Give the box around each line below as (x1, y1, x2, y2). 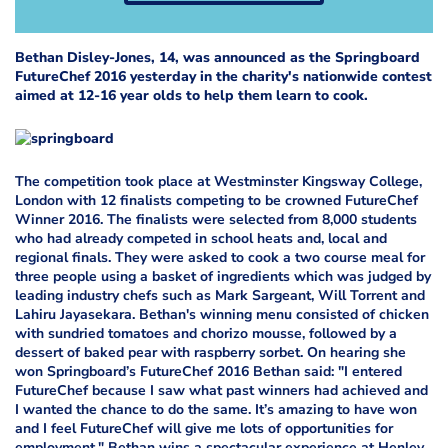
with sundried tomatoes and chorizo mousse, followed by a (15, 323, 397, 343)
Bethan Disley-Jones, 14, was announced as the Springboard (15, 47, 420, 67)
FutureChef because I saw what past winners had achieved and (15, 380, 428, 400)
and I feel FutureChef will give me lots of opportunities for (15, 418, 393, 438)
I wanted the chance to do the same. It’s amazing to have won (15, 399, 417, 419)
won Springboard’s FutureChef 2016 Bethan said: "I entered (15, 361, 402, 381)
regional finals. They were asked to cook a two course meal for (15, 247, 425, 267)
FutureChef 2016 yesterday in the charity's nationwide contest (15, 66, 432, 86)
